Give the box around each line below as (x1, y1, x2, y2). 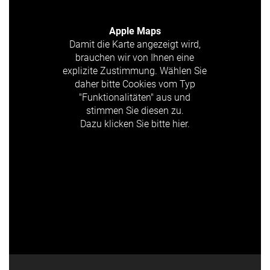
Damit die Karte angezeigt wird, (69, 38, 201, 50)
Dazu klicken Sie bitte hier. (80, 118, 190, 130)
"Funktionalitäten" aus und (79, 91, 191, 103)
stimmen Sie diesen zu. (86, 104, 184, 116)
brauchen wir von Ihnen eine (75, 51, 195, 63)
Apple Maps (108, 25, 161, 37)
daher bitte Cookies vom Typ (74, 78, 195, 90)
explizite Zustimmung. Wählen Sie (63, 64, 207, 77)
